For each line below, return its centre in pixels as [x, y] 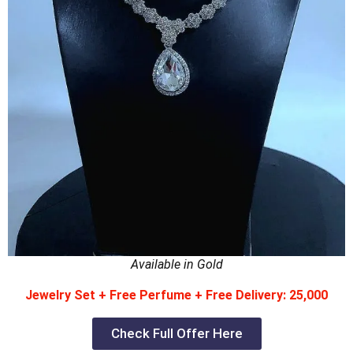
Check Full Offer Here [176, 334]
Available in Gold [176, 265]
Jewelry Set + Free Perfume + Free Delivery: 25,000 [176, 295]
